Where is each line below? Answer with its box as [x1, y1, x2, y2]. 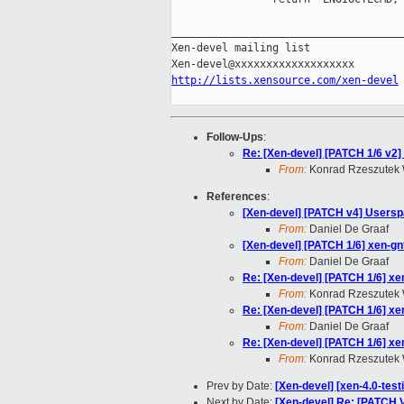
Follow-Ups [207, 131, 263, 144]
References [207, 190, 267, 204]
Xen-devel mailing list [171, 41, 310, 55]
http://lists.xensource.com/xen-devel [171, 74, 399, 87]
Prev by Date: [207, 380, 275, 393]
